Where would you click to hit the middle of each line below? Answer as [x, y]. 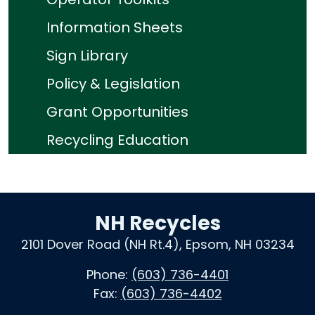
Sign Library [87, 56]
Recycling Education [117, 140]
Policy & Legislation [113, 84]
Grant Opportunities [117, 112]
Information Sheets [115, 28]
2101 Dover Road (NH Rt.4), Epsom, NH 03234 [157, 245]
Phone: [109, 275]
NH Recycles [157, 224]
